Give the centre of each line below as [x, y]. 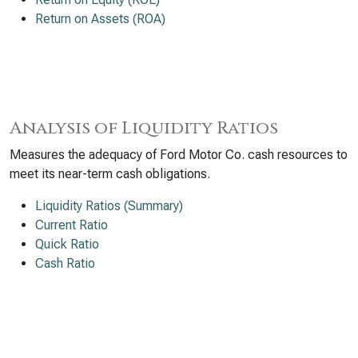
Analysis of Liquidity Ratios [144, 128]
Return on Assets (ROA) [100, 19]
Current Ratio [72, 225]
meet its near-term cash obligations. [110, 174]
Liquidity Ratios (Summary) [109, 206]
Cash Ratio [65, 263]
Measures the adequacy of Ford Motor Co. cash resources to [179, 155]
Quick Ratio [67, 244]
